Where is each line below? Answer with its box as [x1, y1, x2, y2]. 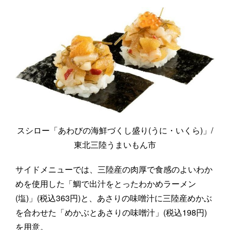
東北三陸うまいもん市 [74, 138, 156, 150]
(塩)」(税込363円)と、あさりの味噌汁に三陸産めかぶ [15, 191, 212, 204]
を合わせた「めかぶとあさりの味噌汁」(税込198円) [15, 206, 207, 218]
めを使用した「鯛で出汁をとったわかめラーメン [15, 177, 196, 189]
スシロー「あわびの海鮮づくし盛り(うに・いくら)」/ [17, 124, 213, 136]
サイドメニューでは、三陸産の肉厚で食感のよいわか [15, 163, 213, 175]
